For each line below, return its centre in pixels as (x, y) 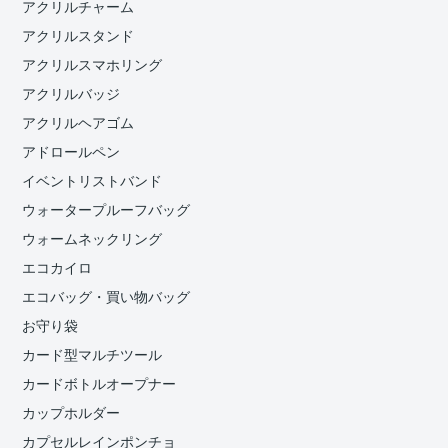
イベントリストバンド (92, 180)
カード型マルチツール (92, 354)
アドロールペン (71, 151)
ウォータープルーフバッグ (106, 209)
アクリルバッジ (71, 93)
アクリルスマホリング (92, 64)
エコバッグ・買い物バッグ (106, 296)
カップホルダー (71, 412)
